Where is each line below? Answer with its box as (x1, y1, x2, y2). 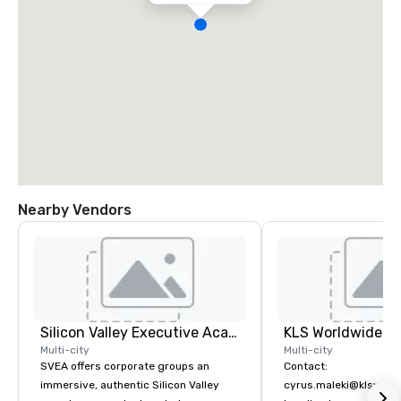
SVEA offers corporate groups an (40, 360, 209, 373)
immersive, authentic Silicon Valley (40, 379, 219, 392)
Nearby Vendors (18, 201, 132, 219)
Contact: (284, 360, 328, 373)
